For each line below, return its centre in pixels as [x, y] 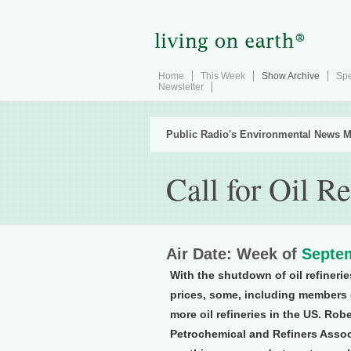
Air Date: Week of [234, 254]
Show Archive [291, 76]
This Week [223, 76]
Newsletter [181, 87]
